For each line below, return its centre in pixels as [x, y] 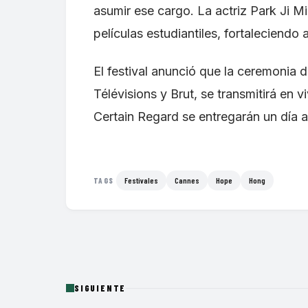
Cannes [187, 180]
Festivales [142, 180]
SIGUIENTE [100, 288]
